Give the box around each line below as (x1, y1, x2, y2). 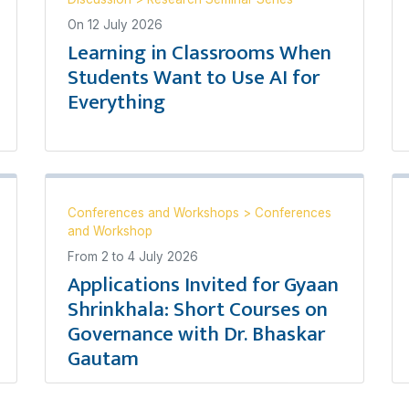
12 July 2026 (88, 17, 163, 32)
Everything (68, 85, 165, 120)
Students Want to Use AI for (68, 60, 320, 95)
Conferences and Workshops (68, 205, 243, 220)
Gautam (68, 341, 139, 376)
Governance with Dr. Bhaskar (68, 317, 325, 351)
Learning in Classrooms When (68, 36, 331, 70)
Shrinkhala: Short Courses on (68, 292, 328, 327)
